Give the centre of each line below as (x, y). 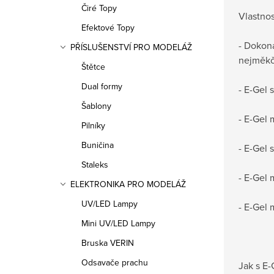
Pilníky (93, 125)
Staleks (95, 165)
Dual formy (102, 86)
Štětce (93, 67)
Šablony (96, 106)
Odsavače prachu (115, 262)
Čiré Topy (99, 8)
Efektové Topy (108, 28)
